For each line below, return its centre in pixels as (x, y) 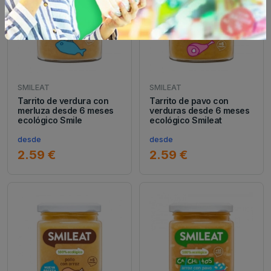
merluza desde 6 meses (66, 110)
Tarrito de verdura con (63, 100)
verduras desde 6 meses (200, 110)
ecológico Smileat (186, 120)
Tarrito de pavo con (189, 100)
